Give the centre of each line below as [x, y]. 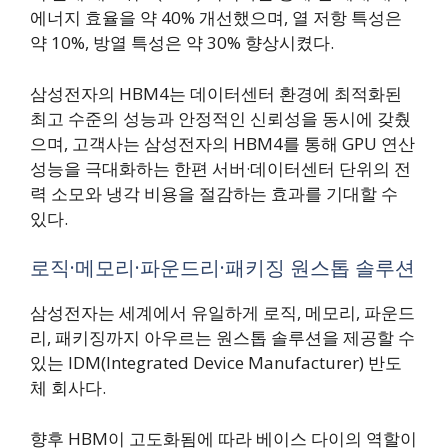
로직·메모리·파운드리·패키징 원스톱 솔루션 [222, 268]
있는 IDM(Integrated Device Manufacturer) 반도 [216, 363]
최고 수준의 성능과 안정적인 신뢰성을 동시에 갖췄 [220, 118]
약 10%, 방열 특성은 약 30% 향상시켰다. [182, 43]
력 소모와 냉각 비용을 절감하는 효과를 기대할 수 [214, 193]
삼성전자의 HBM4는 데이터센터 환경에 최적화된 [216, 93]
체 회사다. [68, 388]
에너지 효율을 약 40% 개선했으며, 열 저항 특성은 [216, 18]
